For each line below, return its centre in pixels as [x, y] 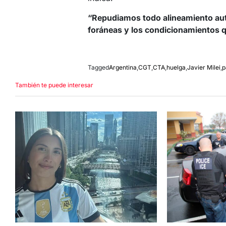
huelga [176, 68]
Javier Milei [204, 68]
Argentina [123, 68]
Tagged [98, 68]
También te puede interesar [54, 85]
